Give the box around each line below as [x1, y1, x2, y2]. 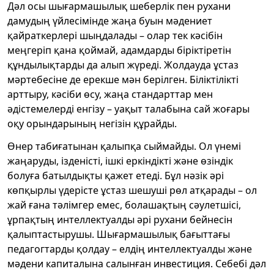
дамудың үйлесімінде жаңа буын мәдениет [7, 13, 212, 28]
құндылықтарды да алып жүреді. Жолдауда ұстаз [7, 57, 239, 72]
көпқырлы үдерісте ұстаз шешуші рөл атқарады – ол [7, 183, 257, 197]
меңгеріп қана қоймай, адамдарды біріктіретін [7, 43, 231, 57]
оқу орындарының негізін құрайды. [7, 116, 177, 130]
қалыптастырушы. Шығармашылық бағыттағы [7, 227, 230, 241]
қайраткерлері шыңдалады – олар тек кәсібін [7, 28, 223, 42]
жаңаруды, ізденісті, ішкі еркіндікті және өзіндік [7, 154, 233, 168]
